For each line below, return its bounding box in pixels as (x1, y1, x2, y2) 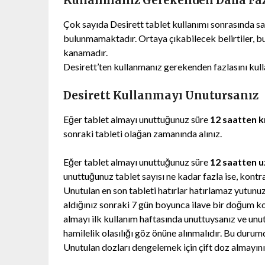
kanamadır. (63, 46, 108, 58)
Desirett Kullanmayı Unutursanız (63, 88, 258, 102)
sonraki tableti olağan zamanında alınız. (63, 127, 222, 139)
